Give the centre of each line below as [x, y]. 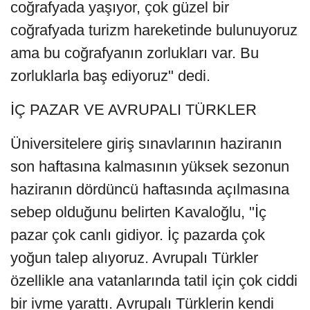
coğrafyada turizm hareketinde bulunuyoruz [154, 30]
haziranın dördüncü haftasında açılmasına [150, 190]
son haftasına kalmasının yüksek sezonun [150, 167]
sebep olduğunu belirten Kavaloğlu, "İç [138, 212]
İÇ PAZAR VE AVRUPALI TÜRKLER [134, 110]
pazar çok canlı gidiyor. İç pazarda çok [138, 235]
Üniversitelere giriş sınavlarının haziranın [146, 144]
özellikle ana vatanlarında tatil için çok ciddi [154, 281]
